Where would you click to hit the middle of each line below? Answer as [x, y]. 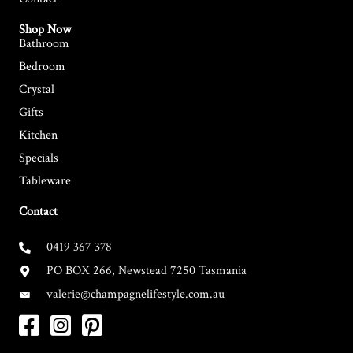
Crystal [37, 89]
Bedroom [42, 67]
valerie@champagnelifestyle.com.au [136, 294]
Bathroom [44, 44]
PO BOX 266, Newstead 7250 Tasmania [147, 271]
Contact [38, 212]
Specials [39, 158]
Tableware [45, 181]
